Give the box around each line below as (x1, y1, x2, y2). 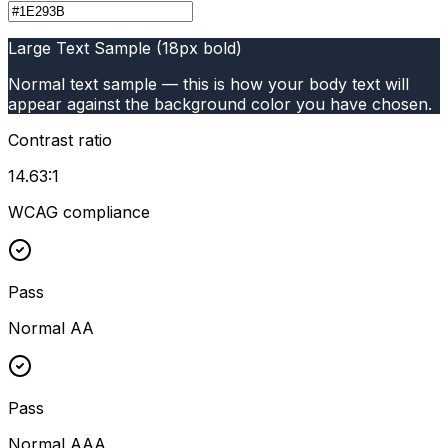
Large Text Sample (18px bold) (8, 37, 242, 58)
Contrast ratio (8, 129, 112, 150)
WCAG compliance (8, 201, 150, 222)
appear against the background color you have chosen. (8, 93, 432, 114)
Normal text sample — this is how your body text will (8, 73, 409, 94)
